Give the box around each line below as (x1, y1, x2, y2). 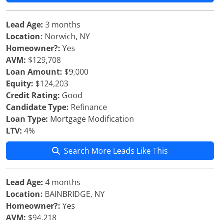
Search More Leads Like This (64, 145, 168, 156)
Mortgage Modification (48, 113, 134, 124)
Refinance (69, 102, 107, 112)
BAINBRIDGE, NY (43, 189, 105, 199)
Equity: (6, 78, 33, 89)
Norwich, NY (43, 31, 90, 42)
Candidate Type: (6, 102, 69, 112)
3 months (43, 19, 81, 30)
